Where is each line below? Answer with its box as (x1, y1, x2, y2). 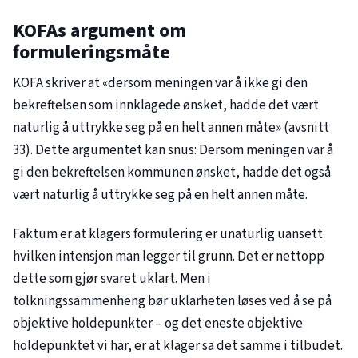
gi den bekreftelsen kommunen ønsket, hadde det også (13, 163, 331, 183)
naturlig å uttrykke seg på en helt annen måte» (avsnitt (13, 118, 329, 138)
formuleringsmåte (13, 38, 170, 67)
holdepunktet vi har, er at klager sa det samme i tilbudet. (13, 336, 343, 356)
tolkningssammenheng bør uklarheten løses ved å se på (13, 291, 332, 311)
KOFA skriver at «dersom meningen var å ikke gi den (13, 74, 308, 93)
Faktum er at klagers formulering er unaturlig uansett (13, 224, 323, 244)
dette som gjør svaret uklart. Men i (13, 268, 211, 288)
